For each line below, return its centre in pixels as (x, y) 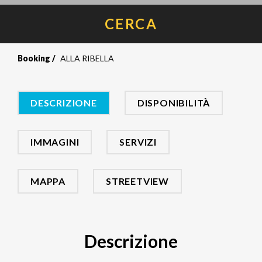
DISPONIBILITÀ (174, 103)
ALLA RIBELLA (87, 58)
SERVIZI (138, 142)
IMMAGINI (55, 142)
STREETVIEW (137, 181)
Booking (34, 58)
